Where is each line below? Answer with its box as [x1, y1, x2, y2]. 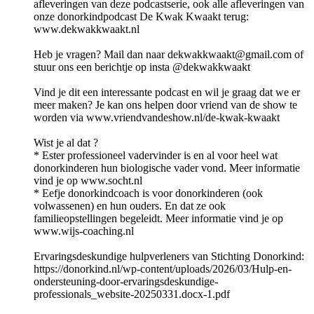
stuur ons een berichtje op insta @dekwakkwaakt [34, 61, 250, 74]
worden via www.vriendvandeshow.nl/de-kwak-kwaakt [34, 111, 280, 124]
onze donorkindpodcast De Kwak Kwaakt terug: [34, 11, 249, 23]
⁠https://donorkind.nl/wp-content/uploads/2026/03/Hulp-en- [34, 263, 292, 275]
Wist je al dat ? [34, 137, 98, 149]
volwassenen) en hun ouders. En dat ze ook [34, 200, 226, 212]
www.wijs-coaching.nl [34, 225, 134, 238]
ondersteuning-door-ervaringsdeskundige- [34, 275, 218, 288]
